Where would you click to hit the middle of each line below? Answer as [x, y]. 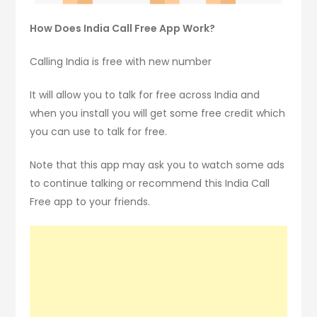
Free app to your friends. [90, 201]
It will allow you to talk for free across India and [145, 94]
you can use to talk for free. [99, 131]
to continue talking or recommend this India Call [150, 183]
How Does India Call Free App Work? [123, 28]
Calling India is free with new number [121, 61]
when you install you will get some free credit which [158, 113]
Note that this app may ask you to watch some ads [157, 165]
